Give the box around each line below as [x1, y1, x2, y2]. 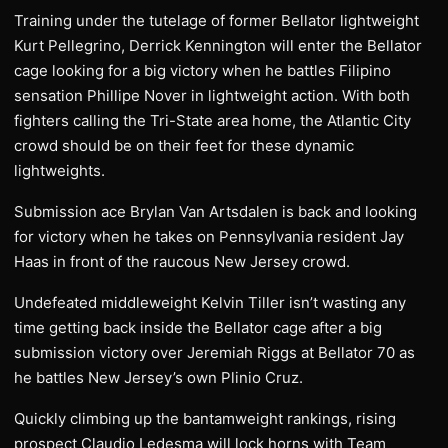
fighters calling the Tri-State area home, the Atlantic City [14, 111, 411, 130]
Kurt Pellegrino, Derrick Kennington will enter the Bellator [14, 36, 422, 55]
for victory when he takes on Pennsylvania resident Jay [14, 227, 404, 246]
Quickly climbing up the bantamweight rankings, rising [14, 409, 396, 428]
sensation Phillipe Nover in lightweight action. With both [14, 86, 410, 105]
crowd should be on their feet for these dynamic [14, 136, 354, 155]
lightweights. [14, 161, 105, 180]
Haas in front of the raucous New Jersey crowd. [14, 252, 350, 271]
